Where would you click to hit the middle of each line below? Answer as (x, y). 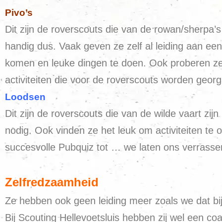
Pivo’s (19, 13)
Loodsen (25, 97)
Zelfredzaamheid (52, 182)
